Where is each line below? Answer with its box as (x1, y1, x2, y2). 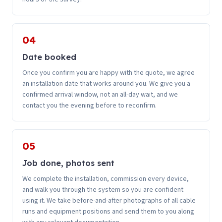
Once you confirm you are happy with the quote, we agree (22, 67, 195, 78)
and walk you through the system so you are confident (22, 184, 183, 195)
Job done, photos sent (22, 158, 114, 168)
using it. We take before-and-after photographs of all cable (22, 195, 196, 206)
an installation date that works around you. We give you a (22, 78, 190, 89)
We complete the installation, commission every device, (22, 173, 189, 184)
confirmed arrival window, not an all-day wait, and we (22, 89, 178, 100)
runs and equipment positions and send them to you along (22, 206, 194, 217)
